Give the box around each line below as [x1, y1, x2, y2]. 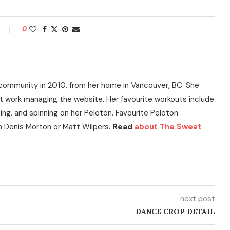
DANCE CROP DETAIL [135, 207, 215, 216]
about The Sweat [135, 122, 201, 132]
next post [180, 194, 215, 204]
